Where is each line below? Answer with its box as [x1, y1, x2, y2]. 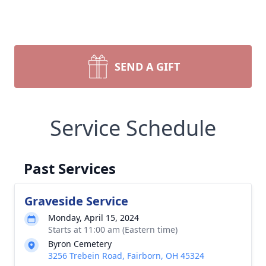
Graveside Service [24, 193, 128, 209]
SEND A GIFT [115, 59, 180, 74]
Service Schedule [50, 113, 216, 142]
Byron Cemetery [48, 238, 112, 249]
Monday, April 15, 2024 [48, 212, 139, 223]
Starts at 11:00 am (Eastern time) [48, 224, 178, 235]
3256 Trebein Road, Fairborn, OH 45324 [48, 250, 204, 261]
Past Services [24, 159, 116, 178]
